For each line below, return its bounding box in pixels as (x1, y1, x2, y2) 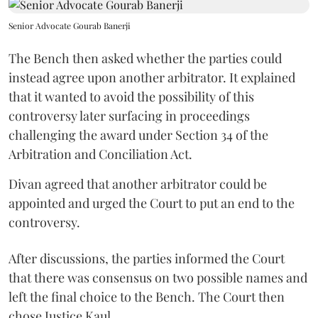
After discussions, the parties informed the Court (9, 250, 285, 267)
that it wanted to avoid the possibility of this (9, 88, 254, 105)
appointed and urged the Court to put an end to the (9, 194, 295, 212)
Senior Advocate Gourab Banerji (9, 20, 131, 31)
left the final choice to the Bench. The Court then (9, 288, 285, 305)
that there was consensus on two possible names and (9, 269, 307, 286)
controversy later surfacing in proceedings (9, 107, 250, 124)
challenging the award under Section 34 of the (9, 126, 268, 143)
